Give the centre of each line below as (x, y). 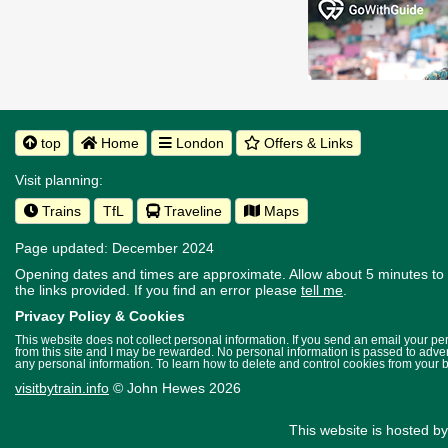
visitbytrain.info (62, 387)
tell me (322, 289)
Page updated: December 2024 (114, 247)
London (198, 142)
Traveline (191, 210)
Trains (59, 210)
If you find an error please (217, 289)
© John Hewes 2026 (175, 387)
